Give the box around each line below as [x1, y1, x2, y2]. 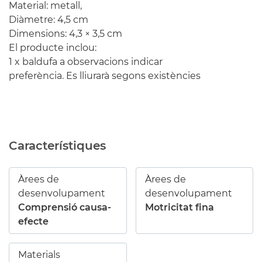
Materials [18, 249, 60, 260]
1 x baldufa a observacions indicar [9, 56, 163, 67]
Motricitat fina [144, 201, 214, 213]
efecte [18, 215, 49, 227]
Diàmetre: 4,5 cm [9, 13, 88, 25]
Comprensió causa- [18, 201, 111, 213]
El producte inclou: [9, 42, 96, 53]
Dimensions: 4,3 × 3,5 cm [9, 27, 122, 39]
